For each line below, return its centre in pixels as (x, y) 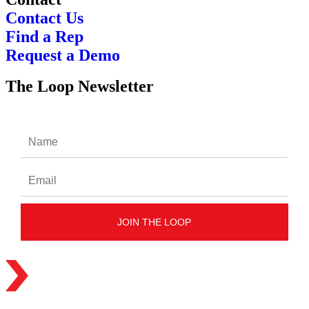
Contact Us (44, 18)
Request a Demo (63, 56)
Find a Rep (44, 37)
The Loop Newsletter (80, 87)
